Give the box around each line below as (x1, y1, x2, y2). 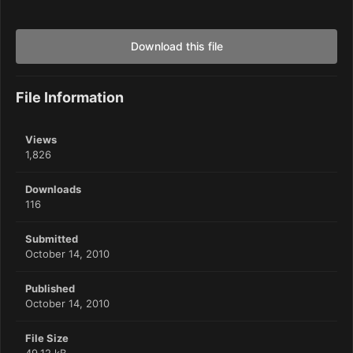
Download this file (130, 39, 223, 54)
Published (25, 282, 75, 295)
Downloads (25, 183, 81, 196)
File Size (25, 332, 69, 345)
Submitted (25, 232, 78, 246)
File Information (16, 89, 124, 106)
